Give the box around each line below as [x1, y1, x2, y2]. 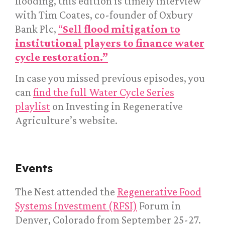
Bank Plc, [15, 23, 58, 36]
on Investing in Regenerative [50, 100, 183, 113]
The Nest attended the [15, 185, 117, 198]
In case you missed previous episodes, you [15, 72, 205, 85]
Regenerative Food [117, 185, 201, 198]
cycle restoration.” [15, 51, 108, 64]
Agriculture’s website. [15, 114, 118, 127]
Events [15, 161, 53, 176]
